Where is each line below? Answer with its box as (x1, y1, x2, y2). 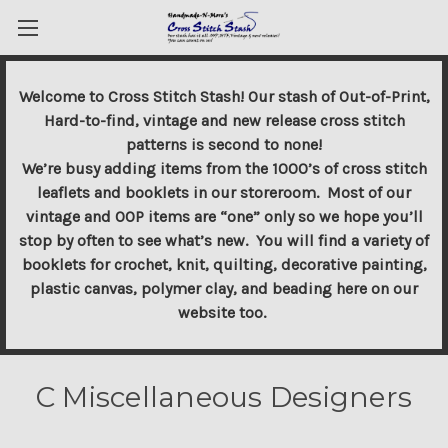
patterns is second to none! (126, 135, 322, 154)
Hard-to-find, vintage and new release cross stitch (43, 111, 405, 130)
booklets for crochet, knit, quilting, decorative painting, (21, 255, 427, 274)
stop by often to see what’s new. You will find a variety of (19, 231, 429, 250)
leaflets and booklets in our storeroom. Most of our (37, 183, 411, 202)
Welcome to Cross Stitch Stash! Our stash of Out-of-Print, (18, 87, 430, 106)
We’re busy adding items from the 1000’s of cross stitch (21, 159, 427, 178)
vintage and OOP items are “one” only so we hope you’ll (25, 207, 423, 226)
